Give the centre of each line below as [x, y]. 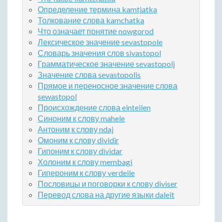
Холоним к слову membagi [85, 162]
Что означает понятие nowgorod [96, 31]
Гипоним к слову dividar [80, 151]
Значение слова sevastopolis [89, 75]
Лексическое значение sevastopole [100, 42]
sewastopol [57, 97]
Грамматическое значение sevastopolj [106, 64]
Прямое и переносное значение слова [108, 86]
